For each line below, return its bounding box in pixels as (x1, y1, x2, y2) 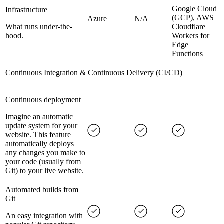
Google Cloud (172, 4, 217, 13)
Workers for (172, 31, 209, 40)
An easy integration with (5, 211, 83, 220)
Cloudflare (172, 22, 205, 31)
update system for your (5, 121, 77, 130)
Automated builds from (5, 185, 78, 194)
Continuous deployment (5, 95, 81, 104)
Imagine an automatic (5, 112, 73, 121)
